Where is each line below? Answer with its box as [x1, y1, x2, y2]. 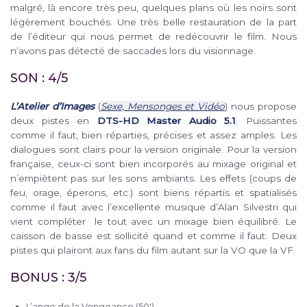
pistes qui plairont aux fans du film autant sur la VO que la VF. [10, 245, 295, 256]
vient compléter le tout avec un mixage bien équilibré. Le [10, 216, 297, 228]
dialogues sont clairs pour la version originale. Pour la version [10, 144, 297, 156]
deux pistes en [10, 115, 97, 127]
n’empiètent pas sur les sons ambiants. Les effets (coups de [10, 173, 297, 184]
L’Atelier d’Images [10, 101, 95, 112]
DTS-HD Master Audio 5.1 [97, 115, 236, 127]
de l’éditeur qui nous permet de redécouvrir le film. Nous [10, 30, 297, 42]
